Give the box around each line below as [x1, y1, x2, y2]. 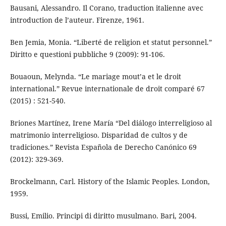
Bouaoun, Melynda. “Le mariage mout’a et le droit [10, 72, 181, 82]
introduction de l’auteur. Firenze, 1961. [10, 15, 144, 25]
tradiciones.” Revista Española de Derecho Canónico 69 [10, 142, 197, 152]
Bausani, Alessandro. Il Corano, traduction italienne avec [10, 3, 203, 13]
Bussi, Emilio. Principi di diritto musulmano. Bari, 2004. [10, 211, 197, 221]
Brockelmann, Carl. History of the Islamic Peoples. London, [10, 177, 210, 187]
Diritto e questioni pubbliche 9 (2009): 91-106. [10, 49, 165, 60]
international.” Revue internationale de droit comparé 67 [10, 84, 205, 94]
